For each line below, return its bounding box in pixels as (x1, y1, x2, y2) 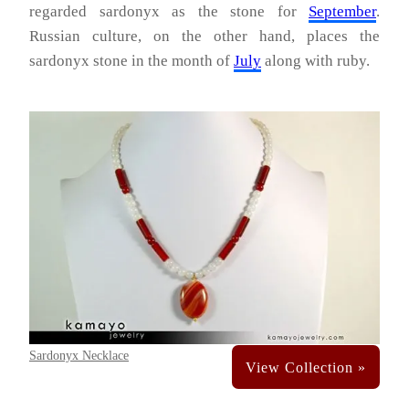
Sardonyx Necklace (29, 347, 129, 362)
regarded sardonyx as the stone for (29, 2, 309, 20)
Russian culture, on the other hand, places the (29, 26, 380, 45)
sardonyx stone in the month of (29, 51, 234, 69)
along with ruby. (261, 51, 370, 69)
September (309, 2, 376, 20)
